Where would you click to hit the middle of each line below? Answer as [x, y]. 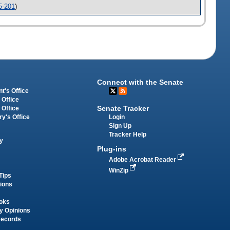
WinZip [120, 170]
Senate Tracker [123, 108]
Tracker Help [128, 134]
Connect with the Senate [140, 82]
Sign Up [120, 126]
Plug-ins [112, 149]
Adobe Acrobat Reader [143, 159]
